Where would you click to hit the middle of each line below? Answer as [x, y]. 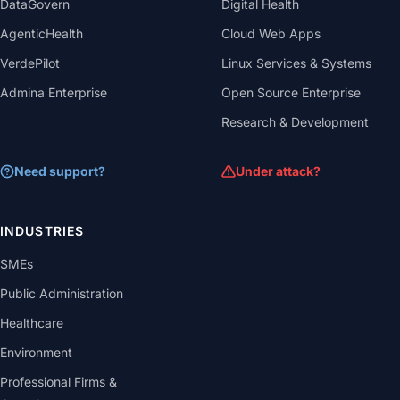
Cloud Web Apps [271, 33]
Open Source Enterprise [291, 92]
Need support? [60, 171]
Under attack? [278, 171]
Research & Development [295, 122]
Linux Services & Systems [296, 63]
